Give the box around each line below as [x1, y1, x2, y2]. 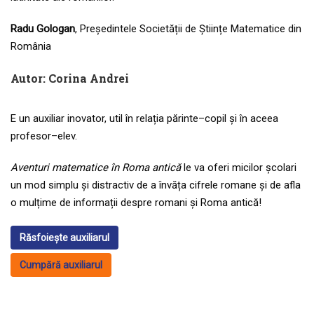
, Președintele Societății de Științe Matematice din [75, 22, 301, 36]
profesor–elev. [11, 130, 77, 143]
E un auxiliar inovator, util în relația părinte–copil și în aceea [11, 112, 278, 125]
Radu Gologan [11, 22, 75, 36]
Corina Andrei [48, 71, 129, 86]
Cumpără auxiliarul [20, 259, 102, 271]
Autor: [11, 71, 46, 86]
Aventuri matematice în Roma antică [11, 161, 181, 175]
